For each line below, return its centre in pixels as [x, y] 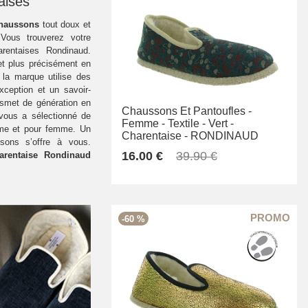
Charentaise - [155, 136]
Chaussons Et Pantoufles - [187, 111]
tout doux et [65, 24]
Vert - [221, 124]
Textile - [187, 124]
